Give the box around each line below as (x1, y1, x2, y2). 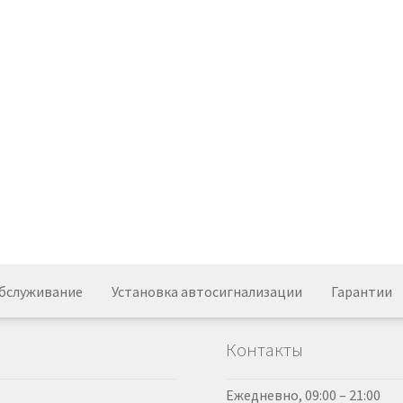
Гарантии (331, 282, 392, 301)
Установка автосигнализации (112, 282, 302, 301)
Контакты (226, 337, 304, 362)
